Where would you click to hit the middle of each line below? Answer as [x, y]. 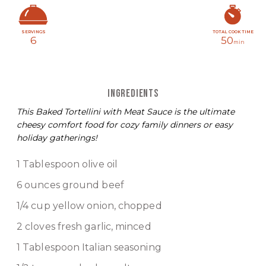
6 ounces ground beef [70, 185]
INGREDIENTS [133, 94]
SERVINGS [33, 31]
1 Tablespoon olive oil [67, 164]
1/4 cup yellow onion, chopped [89, 206]
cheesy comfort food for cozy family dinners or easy [125, 125]
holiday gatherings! [57, 138]
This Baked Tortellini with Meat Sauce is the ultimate [126, 112]
